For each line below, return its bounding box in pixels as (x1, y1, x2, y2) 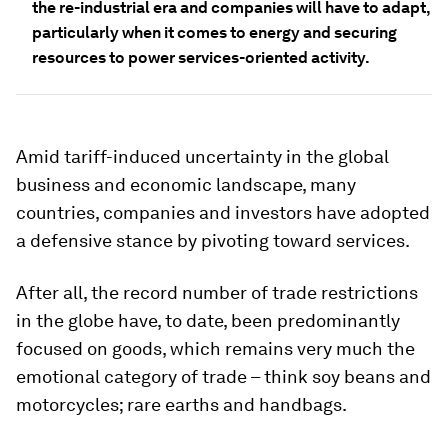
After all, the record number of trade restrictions (16, 282, 418, 303)
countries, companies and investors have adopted (16, 202, 430, 223)
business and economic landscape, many (16, 174, 356, 195)
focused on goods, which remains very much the (16, 338, 415, 359)
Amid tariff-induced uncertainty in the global (16, 146, 389, 167)
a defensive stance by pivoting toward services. (16, 230, 410, 251)
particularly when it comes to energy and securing (32, 23, 397, 42)
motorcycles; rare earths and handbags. (16, 394, 347, 415)
